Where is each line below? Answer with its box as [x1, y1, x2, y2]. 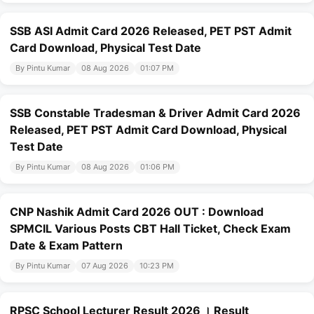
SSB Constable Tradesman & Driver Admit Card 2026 [10, 106, 301, 121]
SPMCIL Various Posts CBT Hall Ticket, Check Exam [10, 221, 291, 236]
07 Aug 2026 [81, 261, 128, 271]
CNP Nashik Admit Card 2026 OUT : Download [10, 205, 264, 219]
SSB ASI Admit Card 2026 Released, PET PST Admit [10, 24, 292, 39]
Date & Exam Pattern [10, 238, 123, 253]
